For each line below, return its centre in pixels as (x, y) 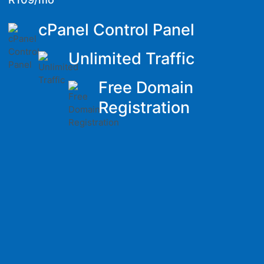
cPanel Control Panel (116, 30)
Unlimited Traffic (131, 59)
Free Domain (146, 88)
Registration (144, 108)
